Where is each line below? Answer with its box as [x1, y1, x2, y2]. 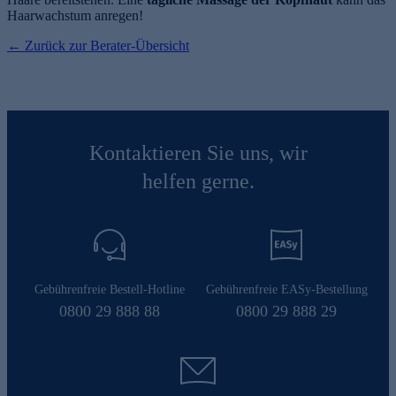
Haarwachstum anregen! [7, 7, 143, 23]
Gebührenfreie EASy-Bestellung [205, 282, 368, 296]
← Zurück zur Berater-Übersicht [7, 37, 189, 53]
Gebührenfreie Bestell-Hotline [34, 282, 185, 296]
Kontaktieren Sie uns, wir [88, 141, 308, 164]
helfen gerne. [141, 169, 255, 193]
